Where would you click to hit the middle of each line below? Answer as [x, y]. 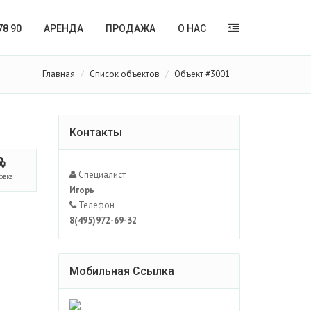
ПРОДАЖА [131, 28]
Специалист [101, 175]
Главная [59, 74]
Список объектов [125, 74]
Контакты [95, 132]
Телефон [95, 205]
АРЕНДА [64, 28]
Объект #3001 [202, 74]
